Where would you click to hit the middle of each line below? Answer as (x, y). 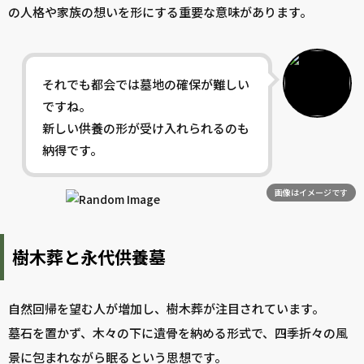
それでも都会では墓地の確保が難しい (146, 84)
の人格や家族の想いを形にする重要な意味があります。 (160, 12)
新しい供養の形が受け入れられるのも (146, 128)
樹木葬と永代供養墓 (89, 257)
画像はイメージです (311, 193)
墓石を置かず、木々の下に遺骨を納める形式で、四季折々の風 (178, 333)
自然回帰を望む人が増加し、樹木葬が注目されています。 (166, 309)
